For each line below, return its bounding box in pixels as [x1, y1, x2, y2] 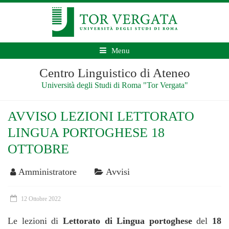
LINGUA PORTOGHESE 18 [8, 125, 165, 140]
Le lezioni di [8, 216, 63, 226]
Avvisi [106, 167, 130, 177]
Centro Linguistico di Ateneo [39, 66, 190, 80]
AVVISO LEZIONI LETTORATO [8, 109, 194, 124]
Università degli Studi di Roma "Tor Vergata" [41, 81, 188, 89]
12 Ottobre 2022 [21, 195, 61, 202]
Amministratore [18, 167, 77, 177]
